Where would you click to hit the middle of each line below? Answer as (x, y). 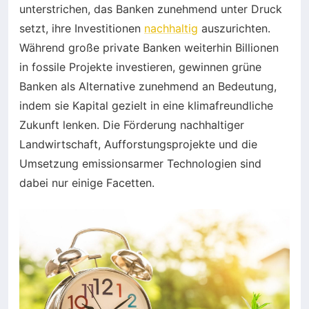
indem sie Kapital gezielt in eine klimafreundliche (146, 105)
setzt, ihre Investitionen (82, 28)
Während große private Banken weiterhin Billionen (149, 47)
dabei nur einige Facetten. (87, 182)
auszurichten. (234, 28)
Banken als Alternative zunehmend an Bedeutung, (148, 86)
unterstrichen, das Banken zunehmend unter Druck (151, 9)
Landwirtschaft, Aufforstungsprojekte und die (138, 144)
